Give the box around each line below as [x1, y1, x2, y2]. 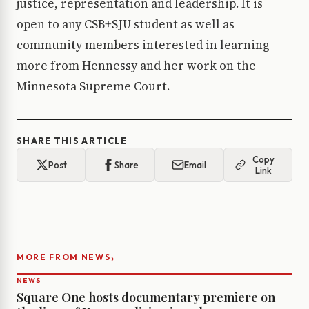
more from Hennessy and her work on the [17, 57, 256, 74]
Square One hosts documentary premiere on [17, 289, 275, 306]
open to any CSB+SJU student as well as [17, 16, 235, 33]
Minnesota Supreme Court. [17, 78, 170, 95]
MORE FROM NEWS [17, 252, 111, 263]
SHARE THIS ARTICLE [17, 135, 128, 147]
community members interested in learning [17, 37, 270, 54]
